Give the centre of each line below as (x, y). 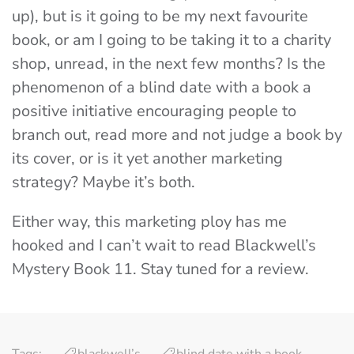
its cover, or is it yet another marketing (147, 159)
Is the (306, 64)
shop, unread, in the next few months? (149, 64)
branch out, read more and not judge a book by (177, 135)
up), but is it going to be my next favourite (160, 17)
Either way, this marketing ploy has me (149, 222)
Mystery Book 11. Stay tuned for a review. (162, 269)
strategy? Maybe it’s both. (104, 183)
